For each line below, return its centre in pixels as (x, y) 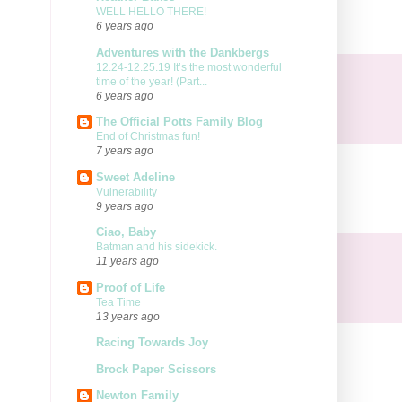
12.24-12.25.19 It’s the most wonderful (189, 67)
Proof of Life (131, 287)
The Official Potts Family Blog (179, 122)
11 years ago (127, 261)
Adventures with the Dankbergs (183, 52)
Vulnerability (127, 192)
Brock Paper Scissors (156, 369)
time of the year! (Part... (152, 81)
